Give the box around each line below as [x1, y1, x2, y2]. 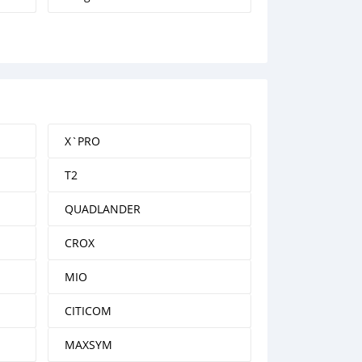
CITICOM [64, 303, 112, 318]
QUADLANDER [64, 201, 141, 217]
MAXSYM [64, 337, 112, 352]
